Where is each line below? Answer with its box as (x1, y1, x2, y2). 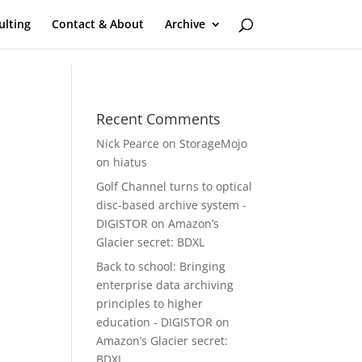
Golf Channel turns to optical (96, 179, 253, 194)
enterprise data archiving (96, 277, 234, 293)
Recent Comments (96, 109, 221, 128)
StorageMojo (179, 136, 248, 151)
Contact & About (51, 16, 144, 32)
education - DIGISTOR (96, 314, 213, 330)
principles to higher (96, 296, 204, 311)
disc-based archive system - (96, 197, 247, 213)
